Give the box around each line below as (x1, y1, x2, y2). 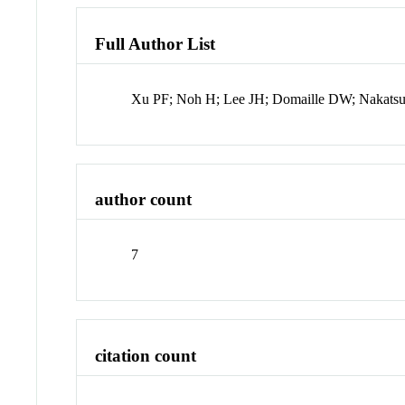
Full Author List (95, 33, 216, 53)
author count (95, 190, 193, 210)
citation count (95, 345, 197, 365)
